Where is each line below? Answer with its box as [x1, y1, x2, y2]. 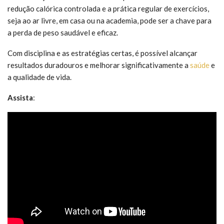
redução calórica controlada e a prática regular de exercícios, [7, 3, 209, 13]
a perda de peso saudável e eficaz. [7, 27, 118, 37]
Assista [7, 92, 33, 102]
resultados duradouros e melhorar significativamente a [7, 60, 190, 69]
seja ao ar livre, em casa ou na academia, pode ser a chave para [7, 15, 211, 25]
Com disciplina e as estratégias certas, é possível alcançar [7, 48, 197, 57]
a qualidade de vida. [7, 72, 71, 81]
